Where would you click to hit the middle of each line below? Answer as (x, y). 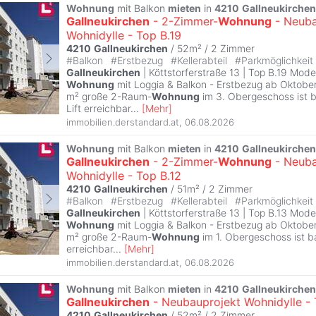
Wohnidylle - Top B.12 (124, 176)
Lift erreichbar (98, 109)
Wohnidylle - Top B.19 (124, 36)
